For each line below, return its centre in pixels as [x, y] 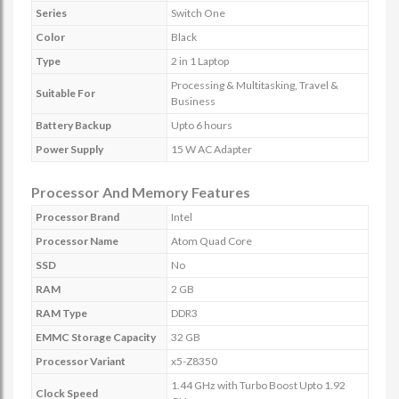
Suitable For [65, 93]
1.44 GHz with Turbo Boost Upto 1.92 [258, 385]
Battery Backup [73, 125]
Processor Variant [81, 361]
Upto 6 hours [202, 125]
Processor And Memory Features [141, 192]
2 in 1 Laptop [200, 61]
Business [193, 101]
